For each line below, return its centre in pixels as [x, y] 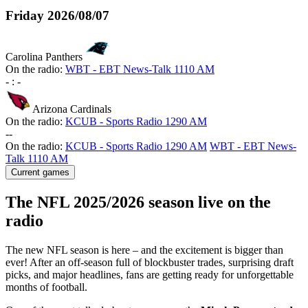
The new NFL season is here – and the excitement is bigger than [144, 250]
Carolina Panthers [44, 57]
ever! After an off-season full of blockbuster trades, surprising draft [150, 263]
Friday [25, 15]
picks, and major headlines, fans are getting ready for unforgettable [150, 275]
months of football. [46, 287]
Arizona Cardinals [72, 109]
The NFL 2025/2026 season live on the [138, 202]
